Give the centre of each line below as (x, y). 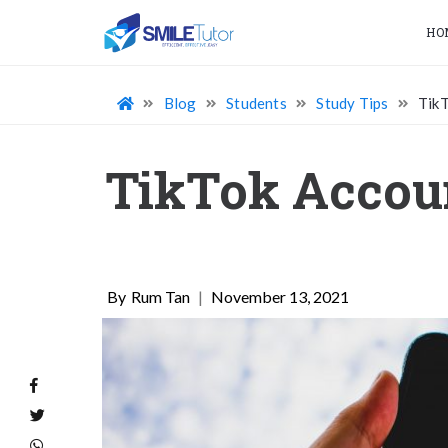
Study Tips (352, 103)
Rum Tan (160, 296)
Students (256, 103)
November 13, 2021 (280, 296)
